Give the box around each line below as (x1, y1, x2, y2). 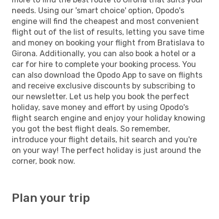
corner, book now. (12, 156, 75, 166)
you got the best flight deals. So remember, (12, 124, 170, 133)
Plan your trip (12, 191, 90, 205)
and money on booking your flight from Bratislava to (12, 38, 204, 47)
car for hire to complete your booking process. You (12, 59, 196, 69)
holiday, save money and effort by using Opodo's (12, 102, 189, 112)
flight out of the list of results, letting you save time (12, 27, 204, 37)
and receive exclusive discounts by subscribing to (12, 81, 195, 90)
